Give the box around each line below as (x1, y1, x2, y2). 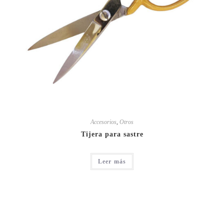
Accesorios (90, 118, 116, 126)
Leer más (97, 158, 126, 165)
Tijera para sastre (80, 130, 143, 138)
